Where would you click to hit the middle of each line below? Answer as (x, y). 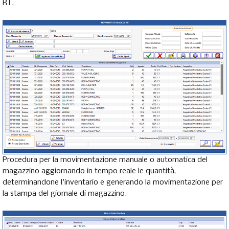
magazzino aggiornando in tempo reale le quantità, (89, 171)
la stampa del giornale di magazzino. (65, 193)
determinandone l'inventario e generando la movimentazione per (113, 182)
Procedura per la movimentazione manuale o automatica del (105, 160)
